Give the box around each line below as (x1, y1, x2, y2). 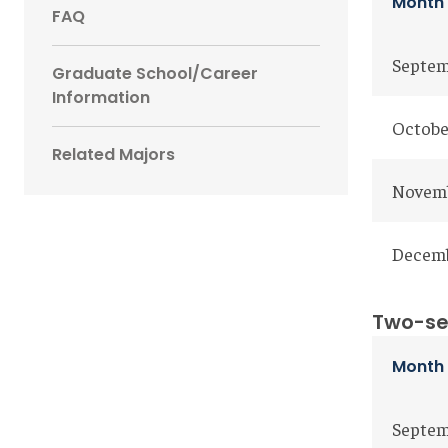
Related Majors (52, 143, 175, 166)
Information (52, 86, 150, 109)
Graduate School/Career (52, 62, 258, 85)
